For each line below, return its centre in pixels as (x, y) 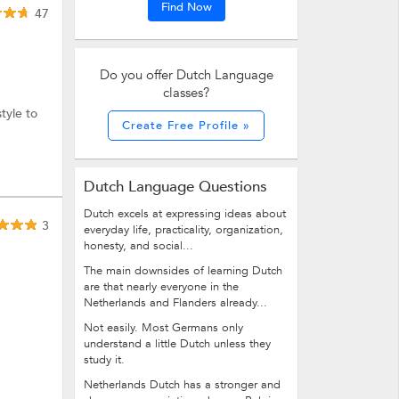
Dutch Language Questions (175, 187)
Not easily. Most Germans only (163, 328)
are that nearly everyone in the (161, 287)
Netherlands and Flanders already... (175, 303)
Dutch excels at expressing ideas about (185, 214)
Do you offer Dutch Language (186, 75)
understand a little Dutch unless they (177, 344)
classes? (186, 93)
